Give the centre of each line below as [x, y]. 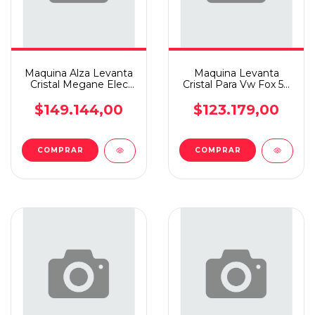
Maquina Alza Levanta [79, 73]
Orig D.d [79, 96]
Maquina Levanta [236, 73]
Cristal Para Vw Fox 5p [236, 84]
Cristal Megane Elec [79, 84]
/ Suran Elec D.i [236, 96]
